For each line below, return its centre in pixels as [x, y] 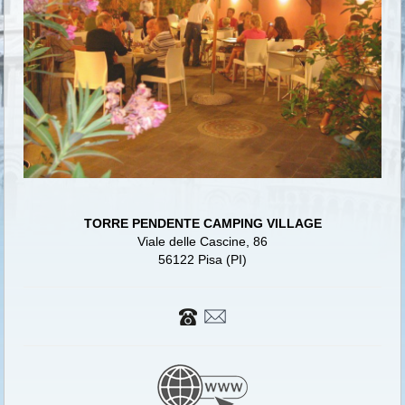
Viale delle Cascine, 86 [202, 242]
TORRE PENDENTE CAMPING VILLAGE [202, 224]
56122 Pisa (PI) [202, 260]
